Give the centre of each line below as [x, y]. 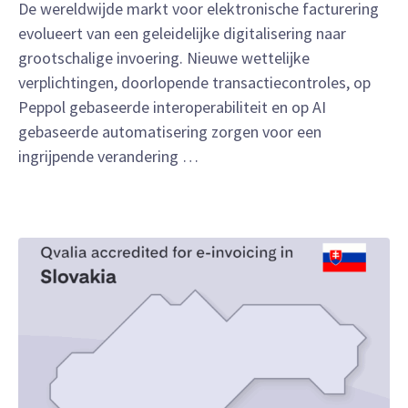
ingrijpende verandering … [108, 157]
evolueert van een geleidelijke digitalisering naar [182, 34]
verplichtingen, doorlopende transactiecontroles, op [194, 83]
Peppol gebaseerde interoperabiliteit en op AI [172, 107]
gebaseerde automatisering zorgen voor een [170, 132]
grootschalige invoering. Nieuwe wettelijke [164, 58]
